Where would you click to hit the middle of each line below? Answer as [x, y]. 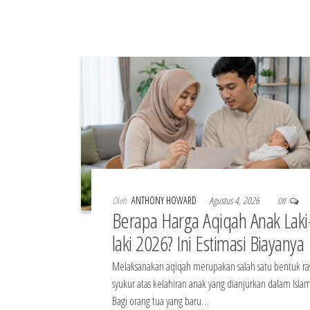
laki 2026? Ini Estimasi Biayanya [208, 243]
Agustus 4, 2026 [235, 200]
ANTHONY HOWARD [165, 200]
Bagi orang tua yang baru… [161, 301]
